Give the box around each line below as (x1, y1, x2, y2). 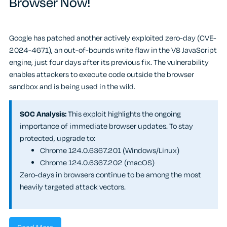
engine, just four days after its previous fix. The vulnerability (9, 57, 209, 68)
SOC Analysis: (20, 108, 66, 120)
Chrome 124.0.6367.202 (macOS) (40, 157, 155, 168)
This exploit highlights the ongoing (66, 108, 181, 120)
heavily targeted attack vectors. (20, 181, 126, 193)
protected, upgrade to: (20, 133, 95, 144)
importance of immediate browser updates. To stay (20, 121, 193, 132)
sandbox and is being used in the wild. (9, 81, 135, 92)
